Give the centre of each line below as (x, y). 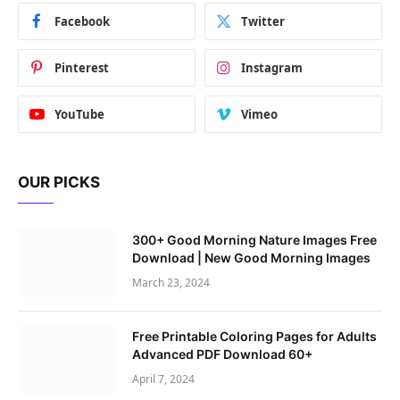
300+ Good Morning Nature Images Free (254, 239)
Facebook (82, 21)
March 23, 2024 (171, 282)
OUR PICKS (59, 182)
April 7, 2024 (163, 379)
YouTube (79, 114)
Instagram (272, 67)
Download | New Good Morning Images (251, 257)
